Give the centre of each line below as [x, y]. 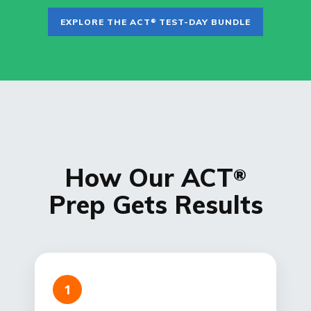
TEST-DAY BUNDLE [203, 22]
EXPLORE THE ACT [106, 22]
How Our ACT [149, 178]
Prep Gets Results [155, 205]
